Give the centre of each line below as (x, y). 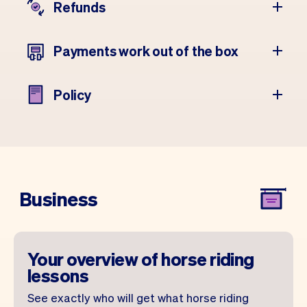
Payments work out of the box (146, 51)
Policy (72, 95)
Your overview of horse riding (141, 259)
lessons (58, 275)
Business (59, 199)
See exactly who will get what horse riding (138, 297)
